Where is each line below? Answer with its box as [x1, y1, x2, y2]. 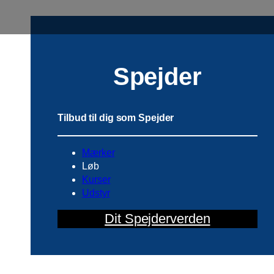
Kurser [82, 174, 111, 185]
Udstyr [82, 188, 110, 199]
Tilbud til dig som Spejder [57, 113, 174, 124]
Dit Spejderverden [105, 211, 210, 227]
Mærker [82, 147, 115, 158]
